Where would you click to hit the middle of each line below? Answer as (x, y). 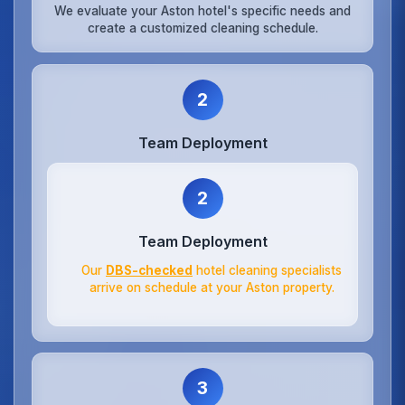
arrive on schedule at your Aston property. (212, 287)
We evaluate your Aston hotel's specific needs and (202, 10)
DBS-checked (149, 270)
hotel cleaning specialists (267, 270)
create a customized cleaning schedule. (202, 28)
